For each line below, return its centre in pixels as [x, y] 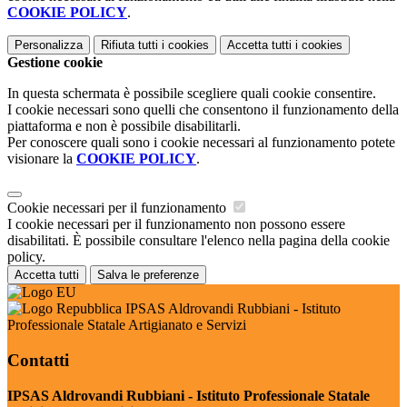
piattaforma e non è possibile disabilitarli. [124, 126]
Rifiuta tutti [129, 45]
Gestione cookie [55, 63]
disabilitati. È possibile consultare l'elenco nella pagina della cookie [199, 241]
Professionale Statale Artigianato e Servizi [127, 325]
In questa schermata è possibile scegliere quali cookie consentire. [192, 94]
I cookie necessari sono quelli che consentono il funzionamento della [203, 110]
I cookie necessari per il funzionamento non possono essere [176, 224]
